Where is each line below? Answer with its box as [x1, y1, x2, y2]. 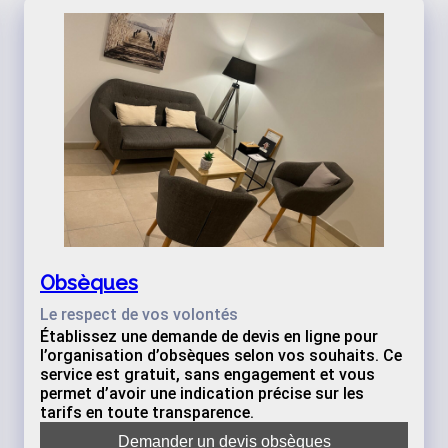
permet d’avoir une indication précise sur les [40, 384, 364, 403]
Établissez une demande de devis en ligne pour [40, 327, 378, 346]
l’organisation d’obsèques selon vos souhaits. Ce [40, 346, 402, 365]
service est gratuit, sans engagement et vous [40, 365, 375, 384]
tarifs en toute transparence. [40, 403, 254, 422]
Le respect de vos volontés [40, 305, 238, 324]
